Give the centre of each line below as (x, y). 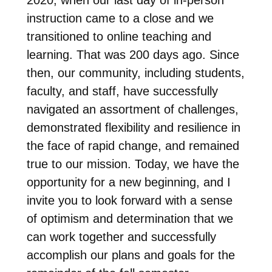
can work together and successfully (121, 236)
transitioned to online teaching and (119, 36)
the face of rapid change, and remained (133, 145)
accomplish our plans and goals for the (131, 255)
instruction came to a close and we (120, 18)
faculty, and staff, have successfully (122, 91)
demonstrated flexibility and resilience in (133, 127)
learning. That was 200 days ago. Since (133, 54)
